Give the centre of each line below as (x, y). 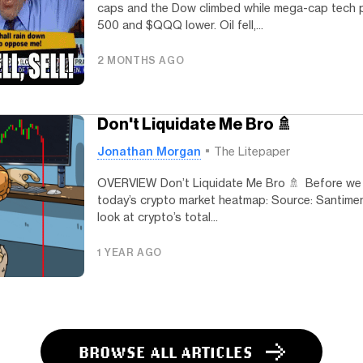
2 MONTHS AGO (141, 60)
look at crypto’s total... (158, 217)
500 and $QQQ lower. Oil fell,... (180, 25)
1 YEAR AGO (130, 252)
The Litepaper (252, 151)
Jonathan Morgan (149, 151)
